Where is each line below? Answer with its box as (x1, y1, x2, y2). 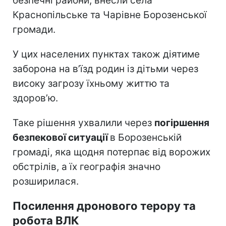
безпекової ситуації (13, 131, 110, 143)
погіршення (154, 117, 209, 129)
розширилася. (13, 175, 79, 187)
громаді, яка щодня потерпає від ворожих (13, 146, 210, 158)
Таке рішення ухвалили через (13, 117, 154, 129)
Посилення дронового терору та (13, 199, 196, 212)
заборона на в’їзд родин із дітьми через (13, 63, 198, 75)
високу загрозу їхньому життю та (13, 77, 169, 89)
